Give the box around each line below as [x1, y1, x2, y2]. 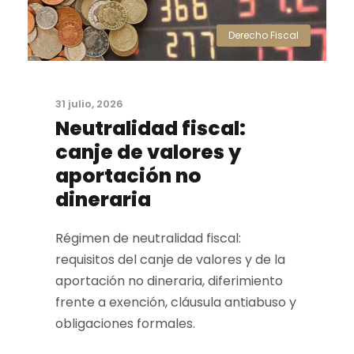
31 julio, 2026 [55, 96, 123, 111]
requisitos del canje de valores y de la [55, 250, 285, 269]
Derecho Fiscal [228, 28, 299, 42]
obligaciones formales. [55, 314, 195, 333]
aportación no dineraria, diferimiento [55, 272, 283, 290]
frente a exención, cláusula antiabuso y [55, 293, 296, 311]
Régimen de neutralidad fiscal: [55, 229, 241, 247]
